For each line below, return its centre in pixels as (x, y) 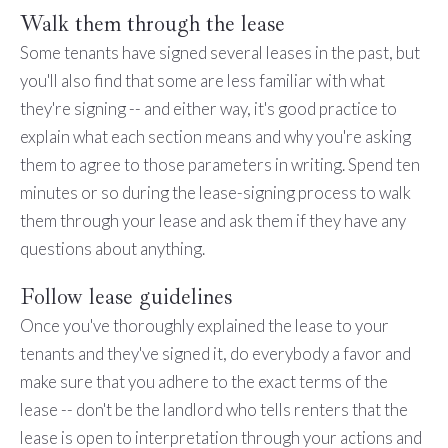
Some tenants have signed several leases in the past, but (219, 53)
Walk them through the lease (152, 24)
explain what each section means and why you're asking (215, 137)
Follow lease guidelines (125, 297)
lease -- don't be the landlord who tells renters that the (213, 410)
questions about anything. (112, 249)
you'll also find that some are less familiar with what (202, 81)
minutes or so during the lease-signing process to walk (215, 193)
